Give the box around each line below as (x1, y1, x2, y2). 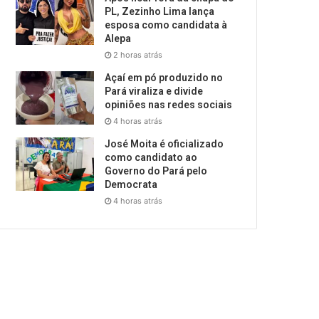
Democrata (105, 179, 158, 191)
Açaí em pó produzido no (105, 72, 224, 84)
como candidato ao (105, 152, 198, 164)
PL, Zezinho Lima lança (105, 6, 215, 18)
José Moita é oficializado (105, 138, 224, 150)
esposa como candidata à (105, 19, 228, 31)
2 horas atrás (113, 50, 163, 61)
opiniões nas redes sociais (105, 99, 233, 111)
